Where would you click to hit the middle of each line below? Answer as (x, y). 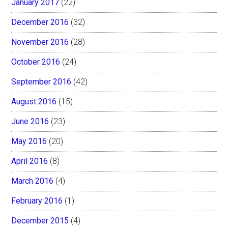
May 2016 (29, 141)
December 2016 (40, 22)
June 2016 (30, 121)
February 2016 (37, 201)
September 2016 (41, 81)
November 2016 (40, 42)
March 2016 (33, 181)
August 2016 (34, 101)
